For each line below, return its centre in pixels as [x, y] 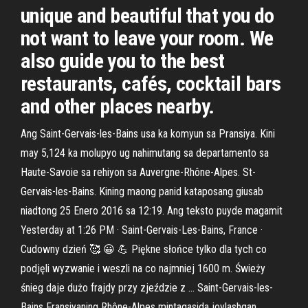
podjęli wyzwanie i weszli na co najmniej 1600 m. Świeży [143, 268]
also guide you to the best [123, 61]
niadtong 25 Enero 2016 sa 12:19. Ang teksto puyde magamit [152, 211]
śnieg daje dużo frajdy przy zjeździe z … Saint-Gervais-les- [147, 288]
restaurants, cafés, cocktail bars [151, 84]
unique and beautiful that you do [147, 15]
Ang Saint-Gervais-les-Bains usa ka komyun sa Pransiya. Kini [148, 134]
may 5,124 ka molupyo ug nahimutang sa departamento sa [145, 153]
